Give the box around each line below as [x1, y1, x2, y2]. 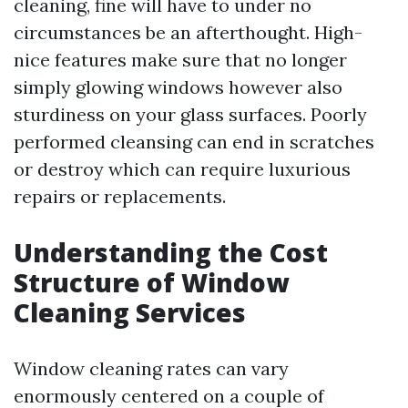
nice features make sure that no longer [14, 48, 347, 71]
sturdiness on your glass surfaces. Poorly [14, 103, 367, 126]
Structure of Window [14, 265, 289, 300]
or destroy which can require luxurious [14, 158, 351, 180]
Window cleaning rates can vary [14, 357, 289, 380]
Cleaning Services [14, 295, 246, 330]
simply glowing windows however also [14, 76, 342, 98]
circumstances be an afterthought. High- [14, 21, 362, 44]
